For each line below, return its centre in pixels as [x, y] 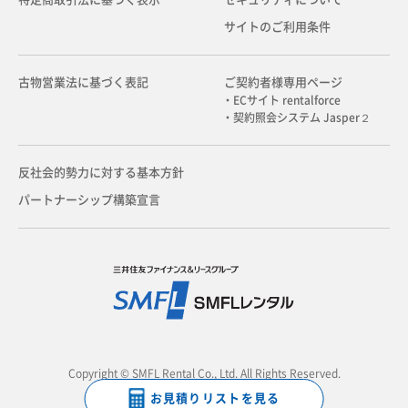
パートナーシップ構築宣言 [89, 199]
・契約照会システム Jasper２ [296, 117]
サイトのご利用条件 [277, 26]
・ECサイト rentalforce [281, 100]
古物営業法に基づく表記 [83, 82]
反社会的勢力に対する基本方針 [101, 172]
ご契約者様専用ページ [283, 82]
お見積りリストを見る [215, 398]
